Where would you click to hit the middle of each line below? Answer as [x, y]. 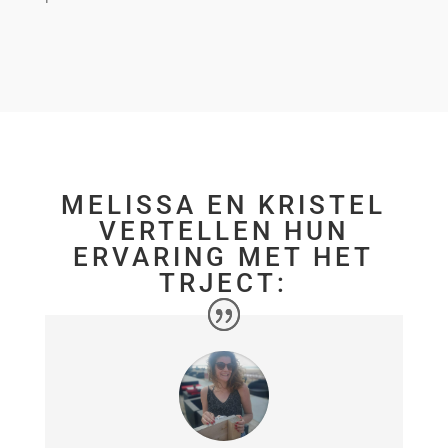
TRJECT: [224, 283]
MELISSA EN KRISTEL [224, 205]
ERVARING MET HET [224, 257]
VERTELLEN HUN [223, 231]
